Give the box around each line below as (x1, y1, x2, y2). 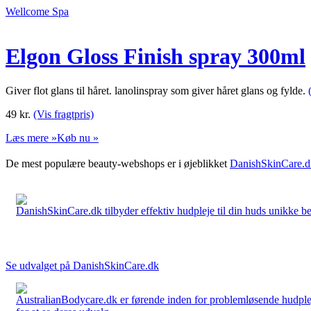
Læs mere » (6, 131, 57, 144)
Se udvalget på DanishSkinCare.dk (6, 259, 159, 271)
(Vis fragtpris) (33, 108, 94, 120)
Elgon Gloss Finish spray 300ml (6, 44, 305, 69)
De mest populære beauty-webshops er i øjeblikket (6, 157, 230, 169)
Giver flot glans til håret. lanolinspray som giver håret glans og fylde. (6, 84, 308, 96)
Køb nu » (57, 131, 99, 144)
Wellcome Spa (6, 6, 69, 17)
